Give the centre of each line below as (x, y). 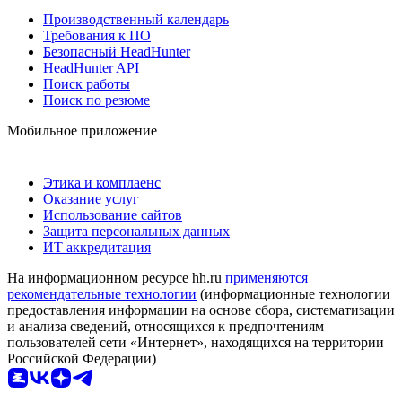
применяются (267, 277)
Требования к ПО (97, 35)
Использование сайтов (113, 214)
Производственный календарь (136, 19)
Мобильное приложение (82, 130)
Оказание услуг (91, 198)
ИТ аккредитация (97, 247)
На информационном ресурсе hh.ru (116, 277)
